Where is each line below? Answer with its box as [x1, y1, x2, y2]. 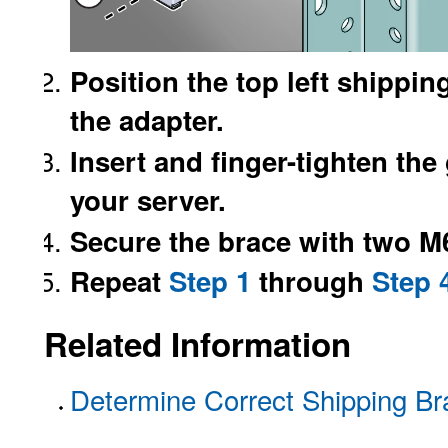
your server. [70, 179, 226, 220]
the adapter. [70, 99, 224, 140]
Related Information [44, 319, 351, 367]
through [251, 260, 372, 300]
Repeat [70, 260, 169, 300]
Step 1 [169, 260, 251, 300]
